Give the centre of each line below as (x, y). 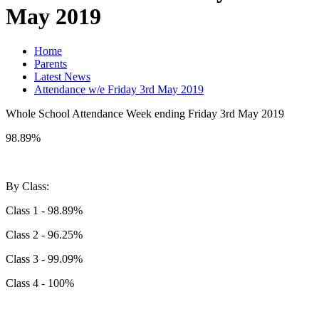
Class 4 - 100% (40, 283)
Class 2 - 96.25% (44, 235)
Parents (51, 64)
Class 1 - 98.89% (44, 211)
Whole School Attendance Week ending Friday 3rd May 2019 (145, 114)
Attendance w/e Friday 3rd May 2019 (119, 90)
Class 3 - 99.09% (44, 259)
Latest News (62, 77)
